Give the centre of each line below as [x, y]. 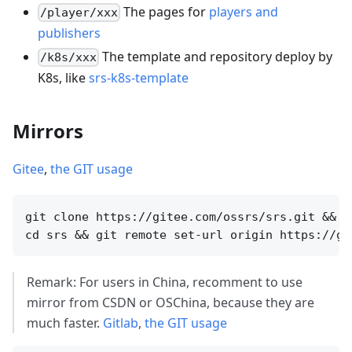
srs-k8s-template [139, 78]
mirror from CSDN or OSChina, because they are [170, 303]
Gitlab [121, 323]
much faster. [65, 323]
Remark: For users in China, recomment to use [165, 282]
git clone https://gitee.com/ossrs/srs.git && [181, 217]
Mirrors [48, 131]
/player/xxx [79, 12]
